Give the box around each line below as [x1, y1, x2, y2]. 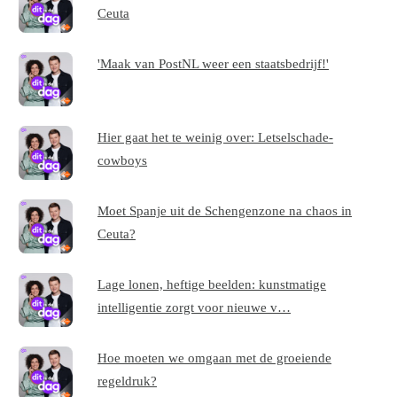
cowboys [97, 152, 148, 168]
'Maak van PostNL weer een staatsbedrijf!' [97, 56, 330, 72]
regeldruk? [97, 373, 158, 389]
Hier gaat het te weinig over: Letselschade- [97, 129, 334, 145]
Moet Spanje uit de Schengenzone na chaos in [97, 203, 353, 219]
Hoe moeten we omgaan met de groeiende [97, 350, 332, 366]
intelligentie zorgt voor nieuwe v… [97, 300, 292, 315]
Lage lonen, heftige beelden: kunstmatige [97, 276, 327, 292]
